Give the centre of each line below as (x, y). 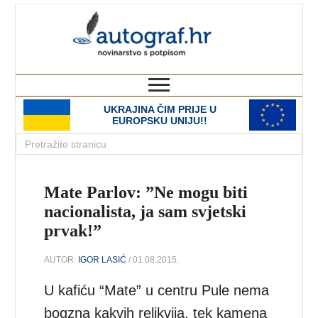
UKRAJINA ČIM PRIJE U (160, 109)
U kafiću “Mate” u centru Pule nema (157, 290)
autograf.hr (241, 17)
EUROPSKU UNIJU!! (160, 121)
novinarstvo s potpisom (244, 67)
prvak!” (73, 231)
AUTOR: (61, 259)
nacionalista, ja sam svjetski (146, 212)
